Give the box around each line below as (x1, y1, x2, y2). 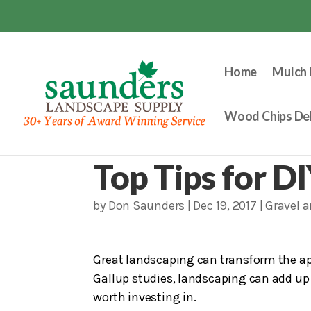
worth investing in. (93, 289, 196, 305)
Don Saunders (108, 198, 185, 214)
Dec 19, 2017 (193, 198, 257, 214)
